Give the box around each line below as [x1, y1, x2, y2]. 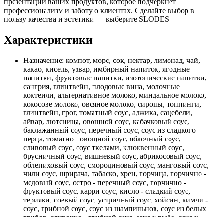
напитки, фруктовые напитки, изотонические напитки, [23, 73, 207, 82]
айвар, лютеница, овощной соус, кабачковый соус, [23, 117, 189, 125]
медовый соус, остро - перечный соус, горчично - [23, 178, 186, 186]
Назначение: [23, 56, 64, 64]
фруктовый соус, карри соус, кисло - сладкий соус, [23, 186, 190, 195]
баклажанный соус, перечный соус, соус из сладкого [23, 125, 196, 134]
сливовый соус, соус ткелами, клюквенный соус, [23, 143, 184, 152]
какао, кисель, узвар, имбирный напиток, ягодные [23, 64, 190, 73]
